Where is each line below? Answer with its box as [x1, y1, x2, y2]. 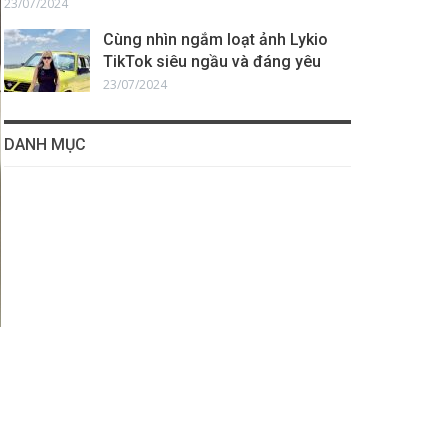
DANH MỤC [3, 135, 86, 154]
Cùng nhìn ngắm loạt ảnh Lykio [102, 30, 328, 49]
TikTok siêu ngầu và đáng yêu [102, 52, 321, 71]
